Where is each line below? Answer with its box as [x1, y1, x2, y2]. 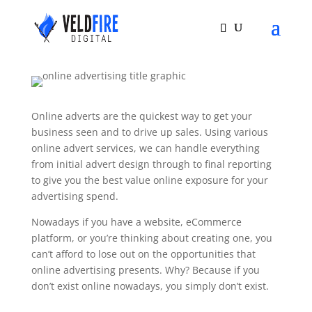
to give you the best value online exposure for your [31, 173, 268, 187]
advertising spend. [31, 189, 118, 203]
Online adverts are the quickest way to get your [31, 109, 252, 123]
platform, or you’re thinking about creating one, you [31, 231, 272, 244]
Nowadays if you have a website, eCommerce [31, 215, 242, 228]
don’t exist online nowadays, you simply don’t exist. [31, 279, 269, 292]
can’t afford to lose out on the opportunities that [31, 247, 256, 260]
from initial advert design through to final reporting [31, 157, 272, 171]
